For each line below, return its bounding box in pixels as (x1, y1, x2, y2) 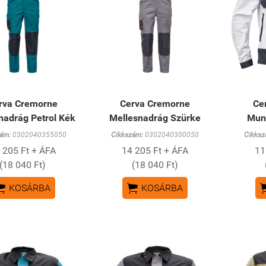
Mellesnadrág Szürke (109, 112, 201, 124)
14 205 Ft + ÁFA (122, 145, 189, 157)
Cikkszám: (111, 131, 144, 140)
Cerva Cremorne (120, 98, 191, 110)
